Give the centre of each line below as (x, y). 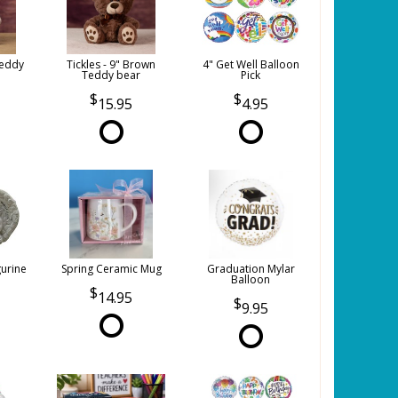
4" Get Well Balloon (251, 64)
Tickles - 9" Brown (111, 64)
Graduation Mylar (251, 268)
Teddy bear (111, 75)
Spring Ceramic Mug (111, 268)
